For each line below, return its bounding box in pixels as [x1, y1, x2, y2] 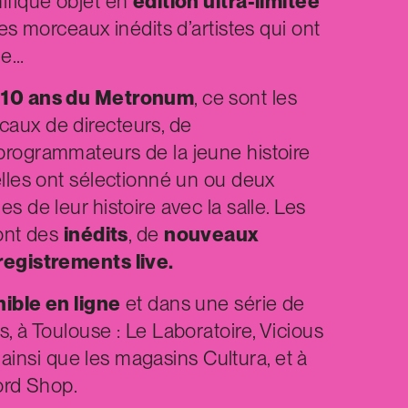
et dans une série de [120, 291, 305, 315]
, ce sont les [194, 85, 298, 109]
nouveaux [164, 221, 259, 246]
